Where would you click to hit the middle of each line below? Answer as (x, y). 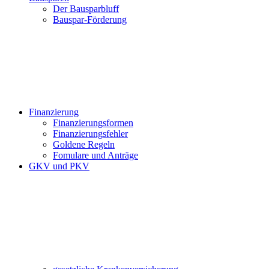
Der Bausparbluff (86, 9)
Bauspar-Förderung (90, 20)
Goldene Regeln (84, 144)
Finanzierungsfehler (90, 134)
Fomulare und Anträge (95, 155)
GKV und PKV (59, 166)
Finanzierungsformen (93, 123)
